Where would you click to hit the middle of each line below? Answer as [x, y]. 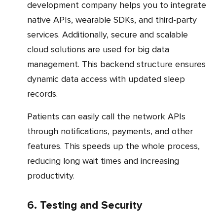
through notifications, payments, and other [110, 131]
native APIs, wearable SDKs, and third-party [112, 19]
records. [42, 93]
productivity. [51, 175]
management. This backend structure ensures [116, 64]
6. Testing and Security [85, 205]
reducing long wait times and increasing [103, 161]
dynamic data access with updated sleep [106, 79]
